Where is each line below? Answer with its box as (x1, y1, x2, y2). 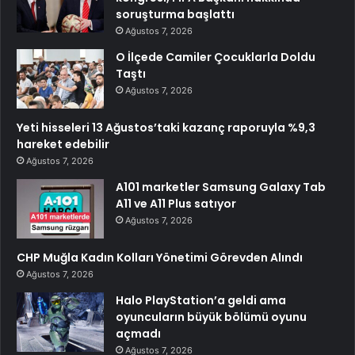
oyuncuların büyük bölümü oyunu (116, 308, 307, 325)
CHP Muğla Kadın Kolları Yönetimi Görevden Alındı (17, 249, 303, 265)
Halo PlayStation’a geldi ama (116, 292, 286, 308)
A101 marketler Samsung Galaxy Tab (116, 178, 326, 195)
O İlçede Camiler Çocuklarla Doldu (116, 48, 315, 65)
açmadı (116, 325, 161, 342)
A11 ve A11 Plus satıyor (116, 195, 236, 212)
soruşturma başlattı (116, 6, 235, 22)
